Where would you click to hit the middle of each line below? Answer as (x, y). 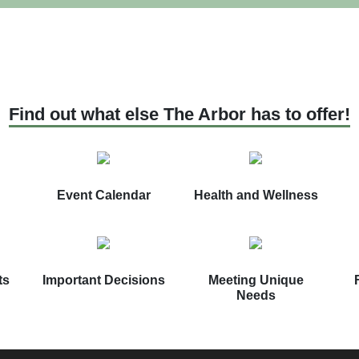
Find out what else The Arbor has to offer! (179, 115)
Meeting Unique (256, 280)
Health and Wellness (256, 196)
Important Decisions (103, 280)
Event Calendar (103, 196)
